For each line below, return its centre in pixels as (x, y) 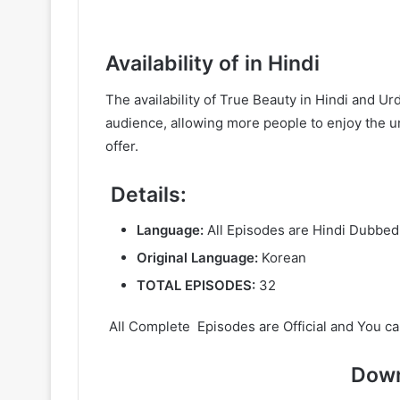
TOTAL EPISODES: (196, 285)
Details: (146, 194)
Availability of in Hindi (212, 63)
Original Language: (197, 258)
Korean (282, 258)
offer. (122, 146)
